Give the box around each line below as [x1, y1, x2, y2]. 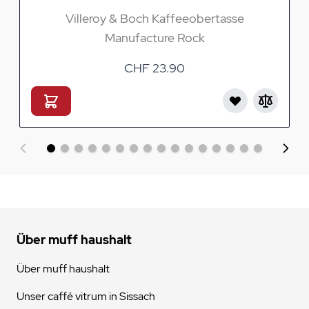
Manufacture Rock [104, 29, 205, 46]
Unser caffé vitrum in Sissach [17, 288, 155, 303]
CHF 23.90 [124, 59, 185, 76]
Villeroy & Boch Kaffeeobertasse [65, 10, 244, 26]
